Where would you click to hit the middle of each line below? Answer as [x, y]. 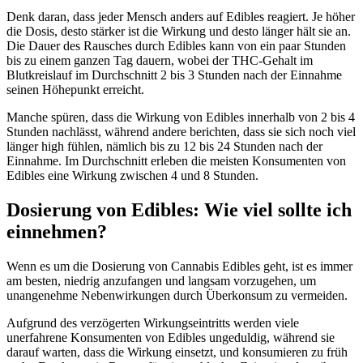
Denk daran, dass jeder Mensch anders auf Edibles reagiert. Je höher [181, 16]
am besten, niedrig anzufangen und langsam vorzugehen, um [161, 280]
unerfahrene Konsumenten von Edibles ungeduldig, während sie [171, 337]
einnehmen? [57, 231]
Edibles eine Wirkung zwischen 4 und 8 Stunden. [132, 175]
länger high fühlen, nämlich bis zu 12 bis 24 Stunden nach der [164, 146]
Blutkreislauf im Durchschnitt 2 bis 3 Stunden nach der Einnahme [174, 75]
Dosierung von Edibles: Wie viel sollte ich [179, 209]
